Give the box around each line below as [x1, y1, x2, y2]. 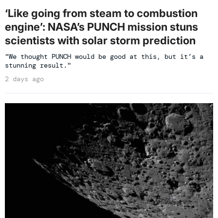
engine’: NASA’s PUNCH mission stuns [5, 20, 198, 34]
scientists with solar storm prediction [5, 34, 196, 47]
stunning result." [5, 61, 71, 70]
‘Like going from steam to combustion [5, 7, 198, 20]
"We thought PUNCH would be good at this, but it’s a [5, 52, 203, 61]
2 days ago [5, 74, 44, 84]
